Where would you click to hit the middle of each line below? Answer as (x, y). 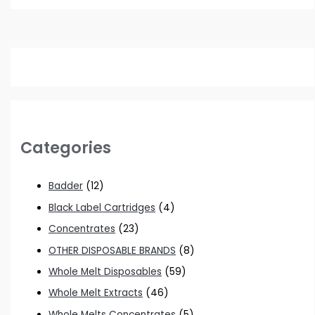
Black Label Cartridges (102, 207)
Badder (66, 186)
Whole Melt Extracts (96, 293)
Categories (66, 148)
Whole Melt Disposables (105, 271)
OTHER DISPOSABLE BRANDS (112, 250)
